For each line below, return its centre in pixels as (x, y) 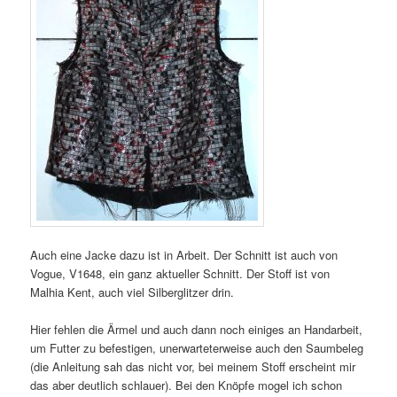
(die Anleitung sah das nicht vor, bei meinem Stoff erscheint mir (193, 367)
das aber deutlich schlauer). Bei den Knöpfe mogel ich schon (187, 385)
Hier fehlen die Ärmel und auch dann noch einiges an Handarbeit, (197, 330)
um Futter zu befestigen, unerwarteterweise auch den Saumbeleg (197, 348)
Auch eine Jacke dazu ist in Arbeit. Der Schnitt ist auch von (184, 255)
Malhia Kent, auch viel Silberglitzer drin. (132, 292)
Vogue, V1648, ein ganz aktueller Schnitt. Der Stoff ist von (180, 274)
